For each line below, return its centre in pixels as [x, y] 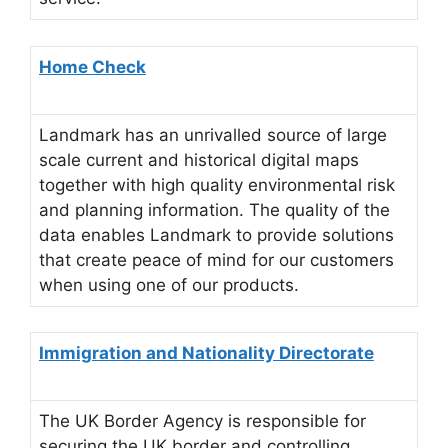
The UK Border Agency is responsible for [202, 421]
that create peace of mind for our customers [216, 259]
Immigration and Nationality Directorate [206, 353]
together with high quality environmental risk [217, 184]
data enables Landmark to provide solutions [216, 234]
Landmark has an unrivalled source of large [213, 134]
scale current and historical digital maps [199, 159]
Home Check [92, 66]
